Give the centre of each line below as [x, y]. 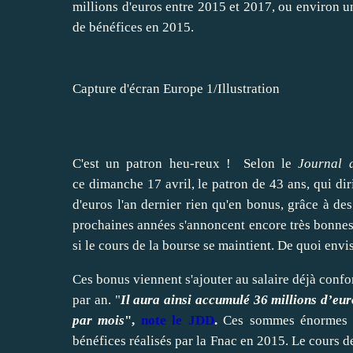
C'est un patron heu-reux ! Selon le [186, 164]
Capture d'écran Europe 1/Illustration [176, 89]
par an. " [97, 300]
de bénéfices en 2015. [133, 28]
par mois [99, 321]
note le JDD [177, 321]
